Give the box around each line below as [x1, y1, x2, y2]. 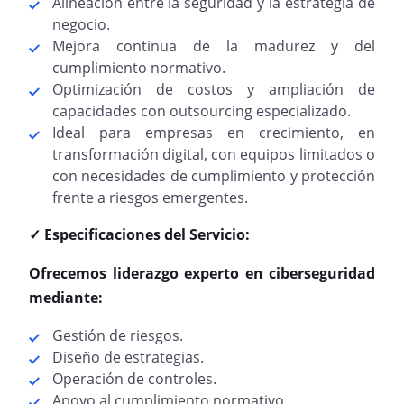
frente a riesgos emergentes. [51, 188, 248, 207]
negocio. [51, 14, 110, 34]
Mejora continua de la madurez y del [51, 36, 375, 56]
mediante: [29, 288, 103, 308]
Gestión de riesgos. [51, 326, 183, 345]
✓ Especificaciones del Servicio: [29, 225, 250, 244]
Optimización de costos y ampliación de [51, 79, 375, 99]
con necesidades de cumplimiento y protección [51, 166, 375, 186]
